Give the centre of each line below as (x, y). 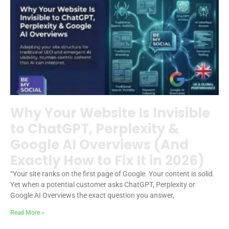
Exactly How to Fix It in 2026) (107, 160)
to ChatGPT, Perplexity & (95, 129)
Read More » (27, 212)
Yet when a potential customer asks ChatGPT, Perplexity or (103, 184)
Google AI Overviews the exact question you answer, (92, 195)
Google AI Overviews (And (99, 144)
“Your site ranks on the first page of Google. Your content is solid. (112, 174)
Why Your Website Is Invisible (110, 113)
